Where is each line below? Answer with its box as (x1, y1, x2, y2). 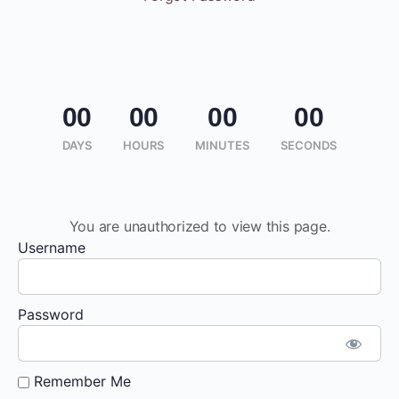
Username (18, 239, 85, 256)
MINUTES (195, 138, 250, 152)
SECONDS (281, 138, 338, 152)
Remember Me (29, 372, 131, 390)
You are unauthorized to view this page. (69, 217, 330, 235)
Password (18, 305, 84, 323)
